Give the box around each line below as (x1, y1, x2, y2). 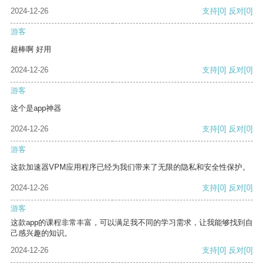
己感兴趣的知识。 (11, 229, 72, 238)
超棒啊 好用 (11, 45, 51, 54)
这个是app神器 (11, 104, 61, 113)
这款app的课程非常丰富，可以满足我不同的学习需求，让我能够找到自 (11, 218, 253, 227)
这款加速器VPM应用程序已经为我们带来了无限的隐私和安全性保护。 (11, 163, 250, 172)
